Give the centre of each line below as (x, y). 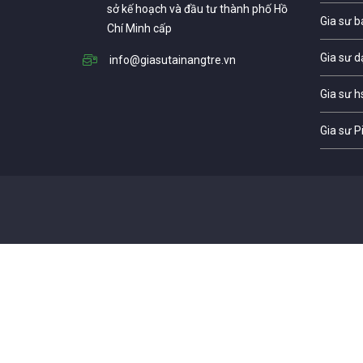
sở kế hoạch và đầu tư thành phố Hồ (197, 9)
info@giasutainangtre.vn (173, 60)
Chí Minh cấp (139, 28)
